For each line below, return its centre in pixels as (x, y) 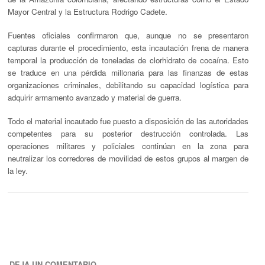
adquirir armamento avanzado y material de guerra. (94, 98)
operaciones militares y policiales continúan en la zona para (128, 146)
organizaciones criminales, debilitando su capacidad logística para (128, 85)
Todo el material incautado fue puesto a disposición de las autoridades (128, 121)
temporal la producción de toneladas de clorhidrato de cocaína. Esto (128, 60)
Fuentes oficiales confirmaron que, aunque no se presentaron (128, 35)
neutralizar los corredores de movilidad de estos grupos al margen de (128, 159)
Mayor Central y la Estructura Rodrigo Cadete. (87, 11)
